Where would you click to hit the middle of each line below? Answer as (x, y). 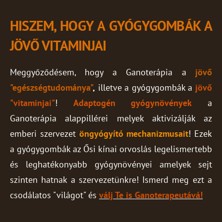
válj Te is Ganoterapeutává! (151, 195)
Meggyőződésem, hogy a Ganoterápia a (98, 72)
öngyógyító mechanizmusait (134, 134)
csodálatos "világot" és (53, 195)
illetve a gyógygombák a (145, 87)
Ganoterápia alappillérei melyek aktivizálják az (111, 118)
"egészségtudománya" (51, 87)
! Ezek (200, 134)
